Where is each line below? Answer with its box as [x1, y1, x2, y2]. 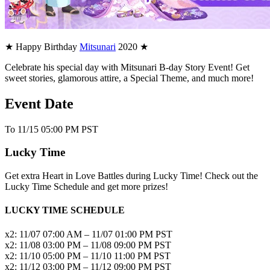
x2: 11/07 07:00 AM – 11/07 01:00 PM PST [5, 228, 172, 239]
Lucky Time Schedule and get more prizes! [5, 181, 168, 192]
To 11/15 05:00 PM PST [5, 124, 98, 134]
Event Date [5, 95, 74, 111]
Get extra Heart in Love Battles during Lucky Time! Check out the [5, 171, 258, 181]
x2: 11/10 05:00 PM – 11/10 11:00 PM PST [5, 250, 171, 261]
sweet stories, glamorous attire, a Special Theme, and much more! [5, 72, 254, 83]
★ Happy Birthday [5, 41, 80, 52]
